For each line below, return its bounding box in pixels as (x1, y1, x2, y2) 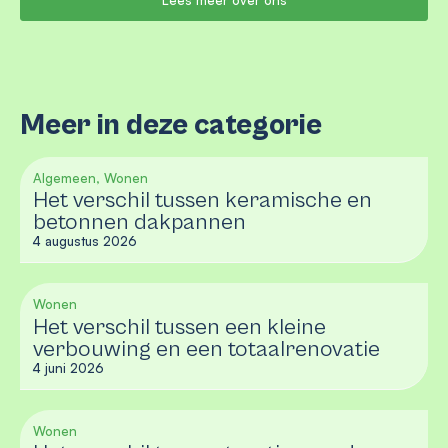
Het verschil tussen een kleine (33, 313, 326, 340)
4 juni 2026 (33, 359, 104, 376)
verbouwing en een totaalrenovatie (33, 335, 380, 362)
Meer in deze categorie (20, 108, 322, 143)
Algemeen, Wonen (33, 169, 148, 186)
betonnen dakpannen (33, 209, 246, 236)
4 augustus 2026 (33, 233, 137, 250)
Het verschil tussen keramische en (33, 187, 372, 214)
